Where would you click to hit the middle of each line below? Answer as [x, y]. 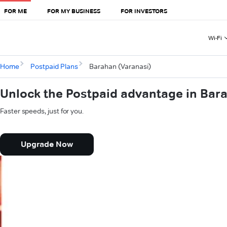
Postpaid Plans [54, 67]
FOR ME [15, 11]
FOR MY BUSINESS [74, 11]
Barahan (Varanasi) [120, 67]
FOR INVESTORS [144, 11]
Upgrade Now [47, 144]
